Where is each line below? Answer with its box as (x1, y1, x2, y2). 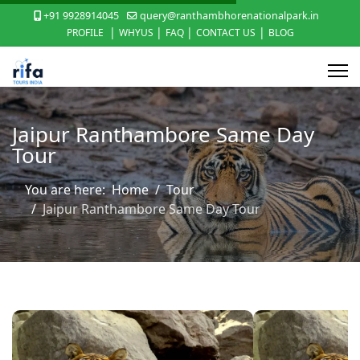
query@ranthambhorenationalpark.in (139, 9, 319, 22)
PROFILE (66, 26, 106, 39)
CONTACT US (195, 26, 256, 39)
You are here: (25, 181, 112, 198)
